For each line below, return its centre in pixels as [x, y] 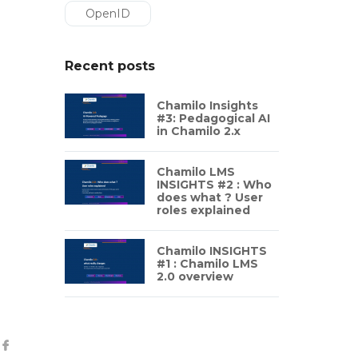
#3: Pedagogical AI [213, 118]
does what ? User [209, 197]
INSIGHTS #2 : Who [214, 185]
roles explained [203, 210]
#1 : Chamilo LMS [207, 264]
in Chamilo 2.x [198, 131]
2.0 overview [195, 276]
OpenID [107, 14]
